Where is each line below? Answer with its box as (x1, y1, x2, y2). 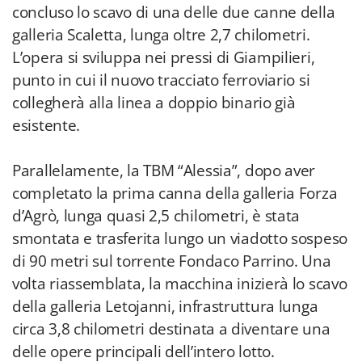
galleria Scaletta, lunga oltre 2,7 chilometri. (12, 24, 310, 45)
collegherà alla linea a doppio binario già (12, 92, 296, 113)
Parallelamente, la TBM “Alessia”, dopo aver (12, 160, 316, 181)
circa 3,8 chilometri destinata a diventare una (12, 318, 330, 339)
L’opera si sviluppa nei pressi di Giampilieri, (12, 47, 315, 68)
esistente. (12, 115, 80, 136)
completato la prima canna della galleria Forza (12, 183, 338, 204)
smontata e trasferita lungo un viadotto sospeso (12, 228, 347, 249)
